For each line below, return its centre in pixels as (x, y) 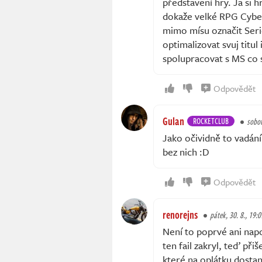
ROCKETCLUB (211, 121)
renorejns (180, 215)
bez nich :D (186, 152)
